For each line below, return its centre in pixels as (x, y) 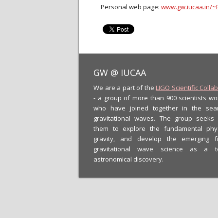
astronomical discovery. (128, 159)
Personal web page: (131, 7)
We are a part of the (125, 88)
